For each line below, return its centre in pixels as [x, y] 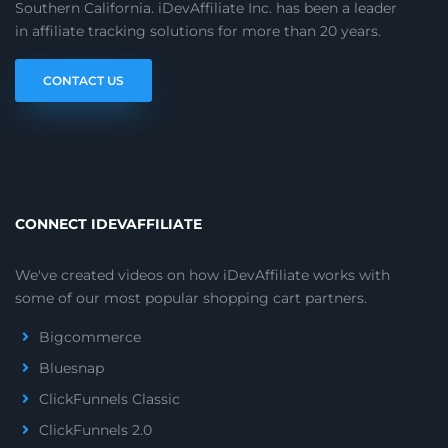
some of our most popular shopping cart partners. [191, 298]
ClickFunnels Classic [109, 399]
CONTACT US [83, 80]
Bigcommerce [90, 337]
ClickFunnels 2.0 [95, 430]
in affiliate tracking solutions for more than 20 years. [198, 31]
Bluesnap [71, 368]
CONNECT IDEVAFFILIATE [108, 224]
